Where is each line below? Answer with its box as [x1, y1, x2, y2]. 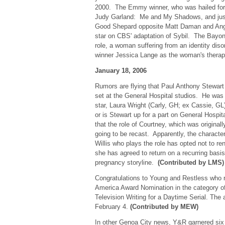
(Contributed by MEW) [130, 203, 198, 210]
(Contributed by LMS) [157, 159, 224, 166]
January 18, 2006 [94, 67, 147, 74]
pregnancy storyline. [94, 159, 158, 166]
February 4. [94, 203, 130, 210]
